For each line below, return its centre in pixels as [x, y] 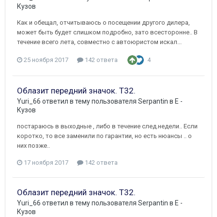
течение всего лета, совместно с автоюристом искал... [99, 42]
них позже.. [33, 145]
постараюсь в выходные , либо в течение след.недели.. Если [107, 126]
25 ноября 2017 [46, 60]
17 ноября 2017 [46, 162]
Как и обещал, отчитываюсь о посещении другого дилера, [103, 22]
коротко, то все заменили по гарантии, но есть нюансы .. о [104, 136]
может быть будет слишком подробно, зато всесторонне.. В [107, 32]
